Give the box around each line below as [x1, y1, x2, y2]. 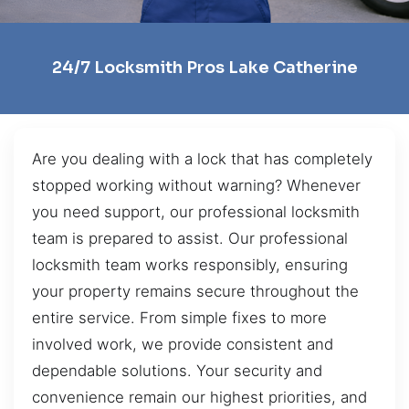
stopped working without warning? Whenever [32, 175, 361, 194]
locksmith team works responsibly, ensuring [32, 255, 348, 274]
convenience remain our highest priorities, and [32, 387, 367, 406]
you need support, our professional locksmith [32, 202, 360, 221]
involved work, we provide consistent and [32, 334, 333, 353]
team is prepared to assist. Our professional [32, 228, 348, 247]
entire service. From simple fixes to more [32, 308, 327, 327]
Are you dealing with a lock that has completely [32, 149, 372, 168]
